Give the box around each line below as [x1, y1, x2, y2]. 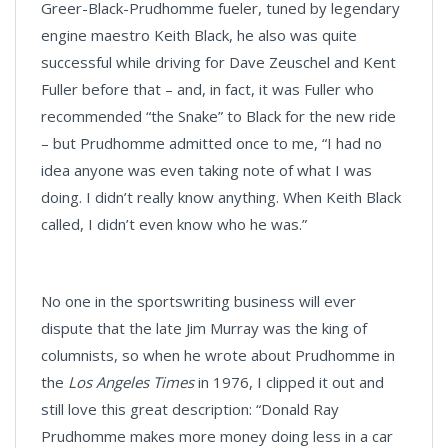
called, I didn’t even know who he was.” [41, 214, 307, 234]
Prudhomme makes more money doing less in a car [41, 426, 393, 446]
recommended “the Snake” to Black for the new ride [41, 106, 396, 126]
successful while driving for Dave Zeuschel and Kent [41, 52, 396, 72]
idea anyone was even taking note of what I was [41, 160, 372, 180]
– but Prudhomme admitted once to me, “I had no [41, 133, 382, 153]
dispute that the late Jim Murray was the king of [41, 318, 367, 338]
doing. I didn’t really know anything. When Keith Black [41, 187, 401, 207]
